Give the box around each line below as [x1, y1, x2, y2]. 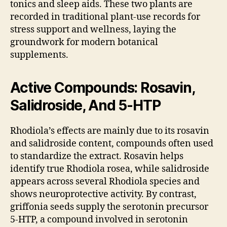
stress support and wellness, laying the [10, 23, 176, 35]
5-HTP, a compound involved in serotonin [10, 213, 188, 225]
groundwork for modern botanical [10, 36, 158, 48]
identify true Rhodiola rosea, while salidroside [10, 163, 209, 175]
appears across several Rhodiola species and [10, 175, 200, 187]
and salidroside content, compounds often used [10, 137, 213, 149]
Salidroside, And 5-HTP [10, 96, 161, 114]
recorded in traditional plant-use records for [10, 11, 200, 23]
